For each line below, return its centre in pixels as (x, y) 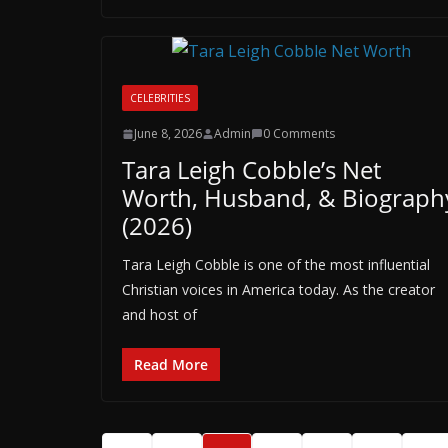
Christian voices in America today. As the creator (278, 289)
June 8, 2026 (168, 133)
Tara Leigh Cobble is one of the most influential (276, 264)
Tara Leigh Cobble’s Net (251, 169)
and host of (159, 314)
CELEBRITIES (160, 98)
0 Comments (299, 133)
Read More (171, 364)
